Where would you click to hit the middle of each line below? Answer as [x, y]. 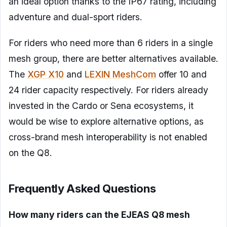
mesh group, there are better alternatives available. [113, 59]
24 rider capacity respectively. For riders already [108, 90]
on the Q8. [30, 153]
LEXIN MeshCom [120, 74]
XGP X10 [46, 74]
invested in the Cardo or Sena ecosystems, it [101, 106]
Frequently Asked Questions [82, 189]
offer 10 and [181, 74]
